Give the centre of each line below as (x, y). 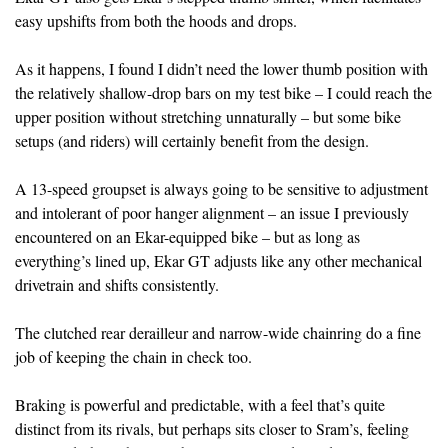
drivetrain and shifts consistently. (117, 284)
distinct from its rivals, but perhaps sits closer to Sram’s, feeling (212, 428)
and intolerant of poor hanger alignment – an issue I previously (212, 212)
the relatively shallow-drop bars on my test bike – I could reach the (223, 92)
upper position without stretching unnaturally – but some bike (208, 116)
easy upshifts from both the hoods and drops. (156, 20)
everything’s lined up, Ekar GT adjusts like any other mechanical (218, 260)
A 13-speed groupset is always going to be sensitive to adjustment (221, 188)
